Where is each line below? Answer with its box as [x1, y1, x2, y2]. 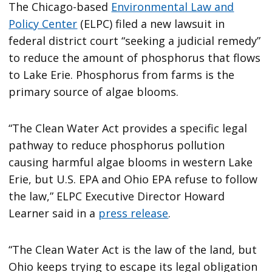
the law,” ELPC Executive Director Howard [8, 189, 225, 204]
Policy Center [8, 16, 78, 32]
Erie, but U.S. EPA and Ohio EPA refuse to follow [8, 172, 258, 187]
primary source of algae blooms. [8, 84, 179, 100]
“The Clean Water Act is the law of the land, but [8, 242, 257, 257]
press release [98, 206, 169, 221]
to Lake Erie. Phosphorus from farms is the [8, 67, 235, 83]
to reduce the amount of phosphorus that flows [8, 50, 261, 66]
